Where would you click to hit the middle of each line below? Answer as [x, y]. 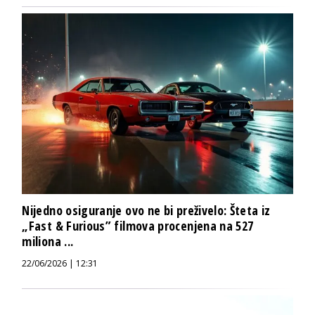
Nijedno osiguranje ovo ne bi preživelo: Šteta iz [146, 211]
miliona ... [48, 242]
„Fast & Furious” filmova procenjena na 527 [138, 226]
